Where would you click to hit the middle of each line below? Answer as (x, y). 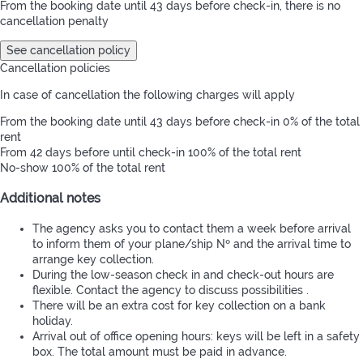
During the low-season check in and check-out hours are (183, 274)
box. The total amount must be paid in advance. (160, 351)
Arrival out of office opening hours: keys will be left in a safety (196, 336)
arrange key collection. (93, 259)
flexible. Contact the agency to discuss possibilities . (171, 290)
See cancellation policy (68, 50)
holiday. (53, 320)
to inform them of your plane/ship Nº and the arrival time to (192, 243)
